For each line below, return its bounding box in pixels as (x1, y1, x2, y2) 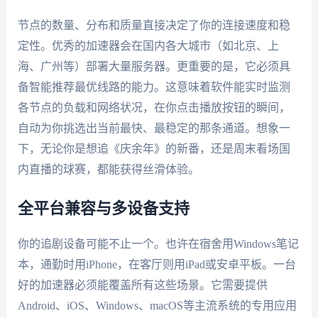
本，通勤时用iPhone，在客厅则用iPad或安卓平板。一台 (17, 258, 296, 270)
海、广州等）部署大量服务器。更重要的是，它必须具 (17, 60, 290, 73)
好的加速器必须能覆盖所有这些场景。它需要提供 (17, 278, 268, 291)
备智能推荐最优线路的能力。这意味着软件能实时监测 (17, 81, 290, 94)
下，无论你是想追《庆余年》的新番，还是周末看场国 (17, 143, 290, 155)
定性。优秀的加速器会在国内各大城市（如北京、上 (17, 40, 279, 53)
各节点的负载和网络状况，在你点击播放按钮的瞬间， (17, 102, 290, 114)
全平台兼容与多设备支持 (17, 200, 190, 216)
